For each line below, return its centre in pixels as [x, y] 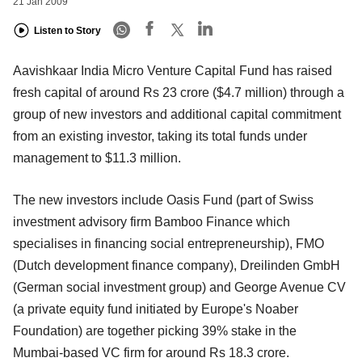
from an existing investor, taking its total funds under [160, 136]
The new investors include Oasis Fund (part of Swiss [163, 200]
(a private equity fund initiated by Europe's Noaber [156, 309]
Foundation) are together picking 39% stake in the [155, 330]
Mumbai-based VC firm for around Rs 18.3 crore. [151, 352]
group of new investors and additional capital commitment [177, 114]
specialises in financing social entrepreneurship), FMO [168, 243]
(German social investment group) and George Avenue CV [179, 287]
